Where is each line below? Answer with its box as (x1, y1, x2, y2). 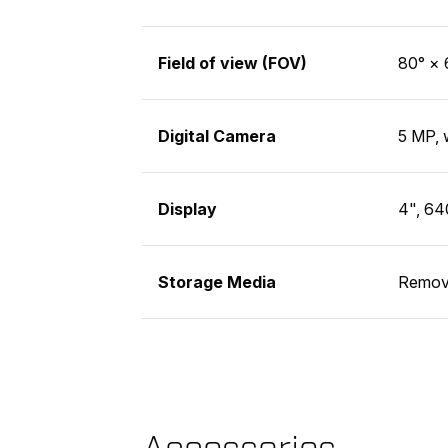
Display (158, 198, 217, 219)
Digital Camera (158, 125, 276, 146)
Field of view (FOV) (158, 52, 307, 73)
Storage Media (158, 271, 276, 292)
